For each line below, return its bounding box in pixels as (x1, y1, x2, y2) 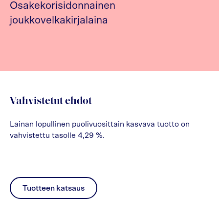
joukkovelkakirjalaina (10, 15, 108, 26)
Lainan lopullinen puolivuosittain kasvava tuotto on (10, 120, 190, 129)
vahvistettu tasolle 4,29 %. (10, 131, 105, 140)
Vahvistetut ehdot (10, 96, 92, 108)
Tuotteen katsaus (22, 184, 85, 192)
